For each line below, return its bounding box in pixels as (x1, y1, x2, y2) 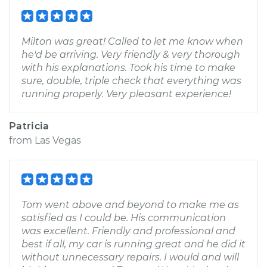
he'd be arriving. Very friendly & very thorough (21, 49, 240, 60)
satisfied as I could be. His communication (21, 212, 226, 223)
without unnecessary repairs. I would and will (21, 252, 239, 263)
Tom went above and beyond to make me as (21, 199, 239, 210)
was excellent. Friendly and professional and (21, 225, 235, 237)
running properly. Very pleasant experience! (21, 88, 231, 100)
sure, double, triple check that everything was (21, 75, 241, 86)
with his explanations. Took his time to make (21, 62, 235, 73)
